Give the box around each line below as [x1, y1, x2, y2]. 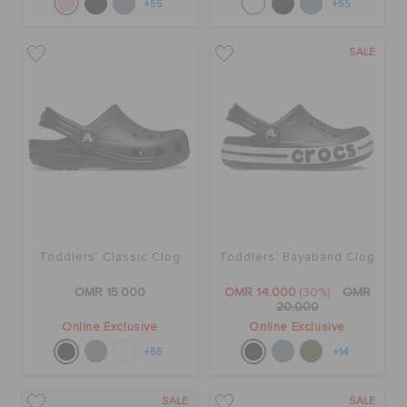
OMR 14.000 [223, 286, 296, 300]
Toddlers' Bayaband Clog [219, 252, 376, 264]
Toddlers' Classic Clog [38, 252, 181, 264]
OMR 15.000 [74, 286, 145, 300]
